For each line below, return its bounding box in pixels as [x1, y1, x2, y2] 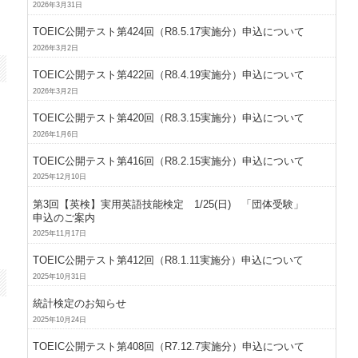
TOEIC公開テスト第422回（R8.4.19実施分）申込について [33, 69, 305, 82]
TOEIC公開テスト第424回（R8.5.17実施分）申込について [33, 26, 305, 38]
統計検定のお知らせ [33, 297, 127, 310]
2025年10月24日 [33, 315, 87, 324]
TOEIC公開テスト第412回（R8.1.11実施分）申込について [33, 254, 304, 267]
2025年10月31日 [33, 272, 87, 280]
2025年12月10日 [33, 173, 87, 181]
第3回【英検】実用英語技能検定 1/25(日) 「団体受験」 [33, 197, 304, 210]
